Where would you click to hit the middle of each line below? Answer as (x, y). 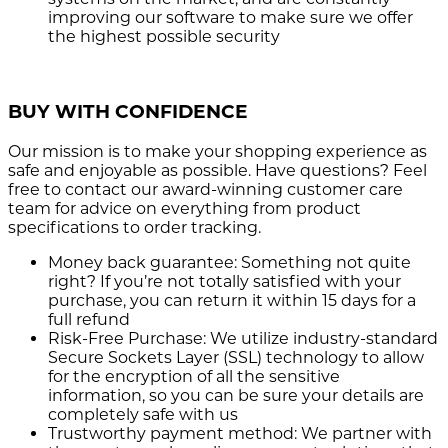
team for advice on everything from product (184, 208)
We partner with (364, 433)
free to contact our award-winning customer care (205, 189)
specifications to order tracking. (134, 227)
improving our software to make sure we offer (230, 18)
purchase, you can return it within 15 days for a (232, 300)
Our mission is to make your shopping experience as (217, 151)
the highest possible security (164, 37)
